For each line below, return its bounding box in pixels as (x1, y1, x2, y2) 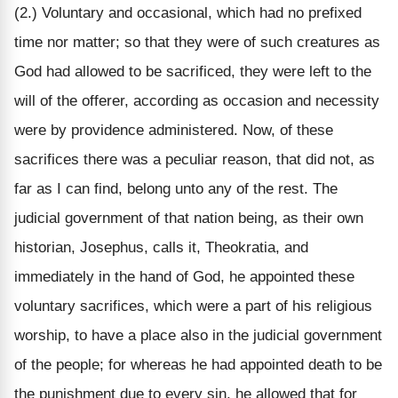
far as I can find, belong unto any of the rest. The (14, 179, 338, 197)
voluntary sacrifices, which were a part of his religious (14, 297, 372, 314)
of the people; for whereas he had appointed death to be (14, 355, 382, 373)
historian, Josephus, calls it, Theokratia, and (14, 238, 308, 256)
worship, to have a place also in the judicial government (14, 326, 382, 344)
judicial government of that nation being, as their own (14, 209, 363, 227)
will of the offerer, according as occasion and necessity (14, 92, 379, 109)
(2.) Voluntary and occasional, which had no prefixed (14, 4, 362, 21)
